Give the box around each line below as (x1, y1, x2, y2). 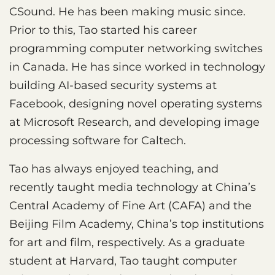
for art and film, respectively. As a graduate (9, 235, 245, 249)
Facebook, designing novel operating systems (9, 96, 262, 110)
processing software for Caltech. (9, 133, 186, 147)
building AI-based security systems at (9, 78, 217, 92)
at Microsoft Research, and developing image (9, 115, 260, 129)
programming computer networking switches (9, 41, 263, 55)
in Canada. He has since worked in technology (9, 60, 265, 74)
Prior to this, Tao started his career (9, 23, 197, 37)
